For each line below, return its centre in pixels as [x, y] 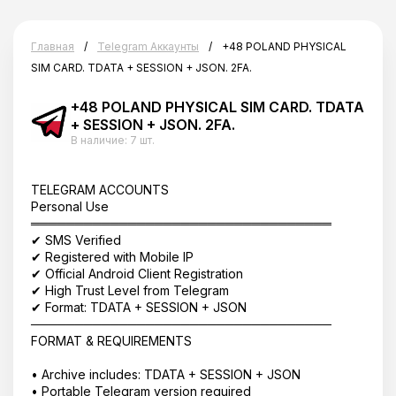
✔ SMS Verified [76, 240]
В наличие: [100, 140]
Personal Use [70, 206]
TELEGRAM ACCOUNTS [100, 190]
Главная [53, 46]
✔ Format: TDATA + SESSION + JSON [139, 307]
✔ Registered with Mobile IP [112, 257]
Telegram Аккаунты [148, 46]
